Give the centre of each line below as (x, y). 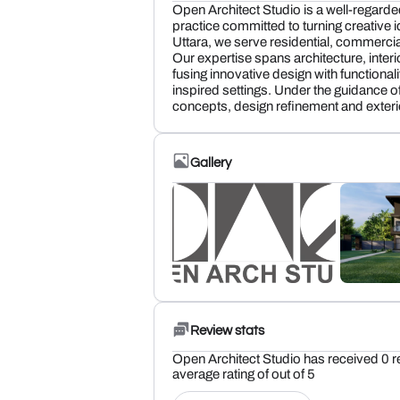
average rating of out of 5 (244, 374)
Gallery (211, 162)
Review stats (227, 331)
